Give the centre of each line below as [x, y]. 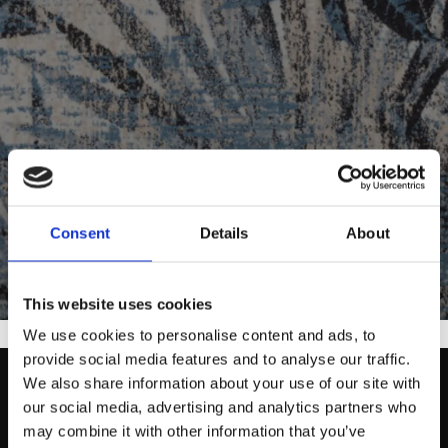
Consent [80, 232]
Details [224, 232]
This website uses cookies [118, 303]
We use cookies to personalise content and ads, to [199, 335]
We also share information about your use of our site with [222, 383]
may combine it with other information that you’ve [194, 431]
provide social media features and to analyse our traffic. [217, 359]
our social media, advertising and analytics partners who [219, 407]
